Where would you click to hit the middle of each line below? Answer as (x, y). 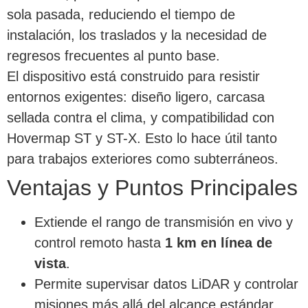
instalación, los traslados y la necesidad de (137, 35)
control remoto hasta (100, 243)
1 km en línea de (219, 243)
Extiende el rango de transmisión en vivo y (164, 222)
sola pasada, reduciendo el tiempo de (121, 15)
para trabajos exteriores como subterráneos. (143, 159)
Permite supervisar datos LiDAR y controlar (166, 284)
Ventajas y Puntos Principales (152, 188)
